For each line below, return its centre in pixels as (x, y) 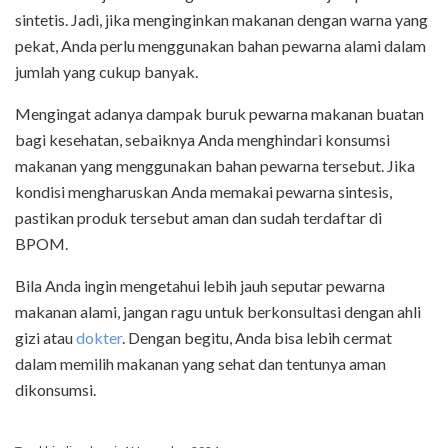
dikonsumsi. (55, 390)
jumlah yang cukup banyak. (106, 72)
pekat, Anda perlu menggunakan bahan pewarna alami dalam (220, 46)
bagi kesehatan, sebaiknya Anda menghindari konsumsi (202, 140)
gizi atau (45, 338)
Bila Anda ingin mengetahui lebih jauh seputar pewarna (200, 286)
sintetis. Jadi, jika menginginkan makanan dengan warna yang (221, 20)
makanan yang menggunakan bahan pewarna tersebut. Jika (215, 166)
